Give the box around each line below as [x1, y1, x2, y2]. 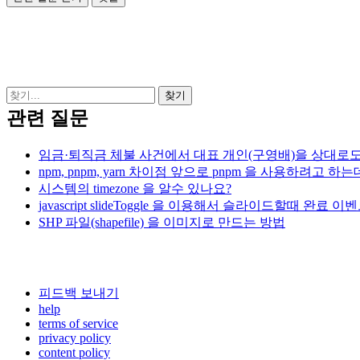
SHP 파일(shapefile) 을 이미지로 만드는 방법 [39, 215, 285, 229]
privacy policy [39, 330, 111, 345]
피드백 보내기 [39, 285, 119, 300]
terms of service [39, 316, 118, 330]
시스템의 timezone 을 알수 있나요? [39, 181, 231, 195]
